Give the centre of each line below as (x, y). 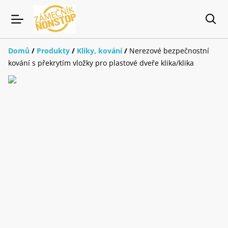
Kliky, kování (99, 51)
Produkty (53, 51)
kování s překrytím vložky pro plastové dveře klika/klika (101, 63)
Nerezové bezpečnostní (169, 51)
